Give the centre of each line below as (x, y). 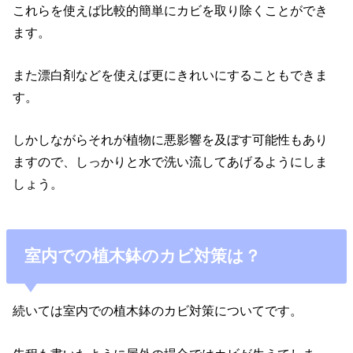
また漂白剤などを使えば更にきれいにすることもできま (171, 75)
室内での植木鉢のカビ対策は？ (142, 256)
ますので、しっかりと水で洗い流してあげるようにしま (171, 162)
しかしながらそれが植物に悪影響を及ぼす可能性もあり (171, 140)
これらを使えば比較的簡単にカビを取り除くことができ (171, 10)
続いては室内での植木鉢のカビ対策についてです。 (158, 311)
